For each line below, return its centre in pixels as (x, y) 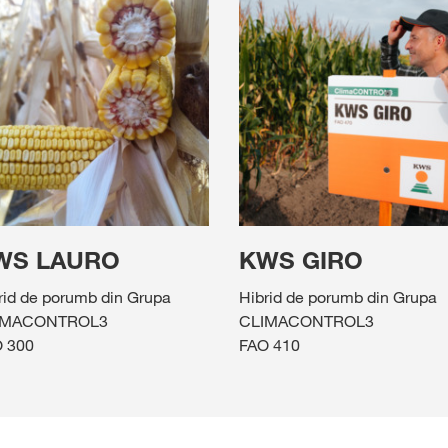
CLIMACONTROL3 (306, 321)
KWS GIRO (301, 261)
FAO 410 (269, 345)
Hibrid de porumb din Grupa (338, 297)
